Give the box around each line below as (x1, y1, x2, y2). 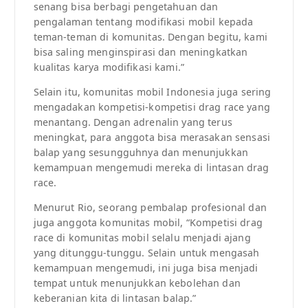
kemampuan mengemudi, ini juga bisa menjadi (33, 261, 258, 275)
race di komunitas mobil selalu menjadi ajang (33, 231, 251, 245)
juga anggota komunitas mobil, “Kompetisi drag (33, 216, 263, 230)
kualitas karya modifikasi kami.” (33, 60, 185, 74)
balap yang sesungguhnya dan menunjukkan (33, 146, 248, 159)
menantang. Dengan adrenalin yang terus (33, 115, 232, 129)
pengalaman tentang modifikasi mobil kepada (33, 15, 254, 29)
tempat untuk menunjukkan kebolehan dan (33, 276, 241, 290)
